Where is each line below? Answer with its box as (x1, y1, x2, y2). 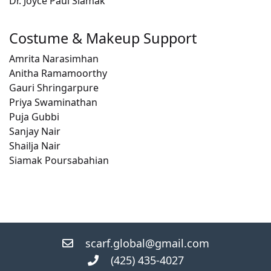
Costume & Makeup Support (9, 28, 197, 48)
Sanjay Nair (9, 125, 60, 139)
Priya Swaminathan (9, 96, 97, 109)
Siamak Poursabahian (9, 154, 109, 168)
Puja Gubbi (9, 110, 59, 124)
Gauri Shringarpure (9, 81, 99, 95)
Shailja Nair (9, 139, 60, 153)
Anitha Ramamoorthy (9, 67, 107, 80)
